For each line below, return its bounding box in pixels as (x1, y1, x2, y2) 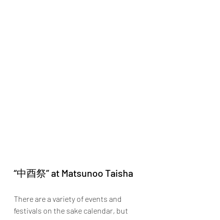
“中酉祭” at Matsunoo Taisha (14, 166, 133, 179)
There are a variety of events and (14, 193, 123, 203)
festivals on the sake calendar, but (14, 205, 130, 215)
